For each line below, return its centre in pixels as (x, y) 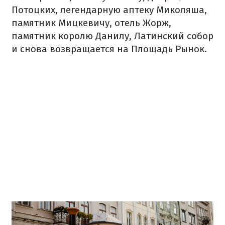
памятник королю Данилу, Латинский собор (113, 36)
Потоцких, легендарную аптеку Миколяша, (109, 10)
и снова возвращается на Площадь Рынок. (109, 49)
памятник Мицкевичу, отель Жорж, (91, 23)
